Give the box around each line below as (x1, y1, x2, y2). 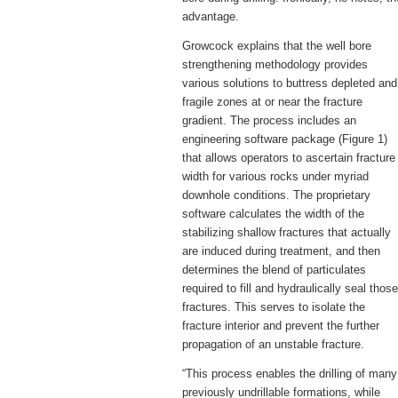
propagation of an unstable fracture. (182, 338, 364, 351)
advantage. (182, 10, 239, 23)
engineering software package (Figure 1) (182, 132, 387, 146)
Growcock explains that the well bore (182, 39, 371, 52)
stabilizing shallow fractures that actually (182, 226, 391, 239)
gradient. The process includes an (182, 114, 356, 127)
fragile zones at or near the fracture (182, 95, 362, 108)
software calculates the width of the (182, 207, 364, 220)
